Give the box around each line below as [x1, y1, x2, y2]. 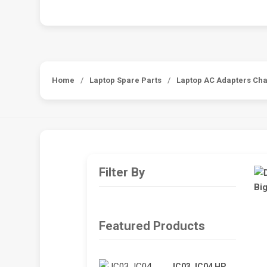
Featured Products [98, 218, 205, 233]
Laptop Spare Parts [89, 76, 162, 85]
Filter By [98, 165, 145, 179]
